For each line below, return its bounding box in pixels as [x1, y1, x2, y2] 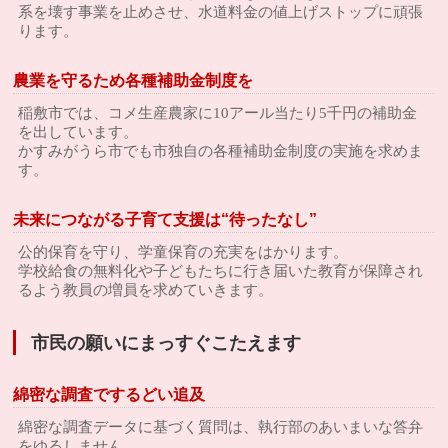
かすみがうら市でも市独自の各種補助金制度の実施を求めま [18, 143, 424, 159]
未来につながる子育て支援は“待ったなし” [13, 211, 318, 228]
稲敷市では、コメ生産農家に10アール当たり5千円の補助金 [18, 105, 418, 121]
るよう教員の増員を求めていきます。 [18, 282, 274, 298]
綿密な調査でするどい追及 [13, 386, 206, 403]
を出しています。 [18, 124, 139, 140]
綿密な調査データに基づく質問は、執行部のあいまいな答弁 [18, 419, 424, 435]
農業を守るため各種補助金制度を [13, 72, 254, 89]
